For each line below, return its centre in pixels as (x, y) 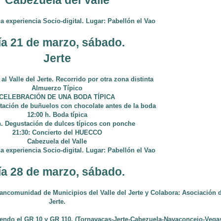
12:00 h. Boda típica (57, 115)
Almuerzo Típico (57, 88)
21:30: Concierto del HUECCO (57, 132)
